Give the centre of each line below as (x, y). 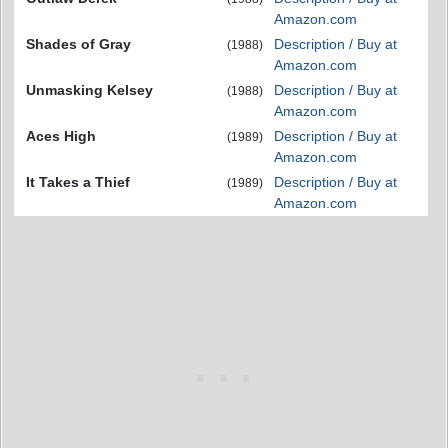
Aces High (61, 136)
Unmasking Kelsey (89, 90)
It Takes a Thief (78, 182)
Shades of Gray (78, 44)
